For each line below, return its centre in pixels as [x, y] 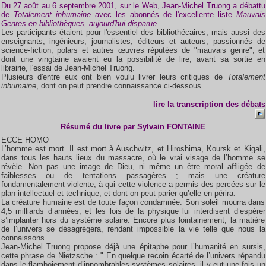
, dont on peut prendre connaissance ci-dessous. [120, 86]
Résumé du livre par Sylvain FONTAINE [133, 127]
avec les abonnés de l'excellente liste [163, 15]
